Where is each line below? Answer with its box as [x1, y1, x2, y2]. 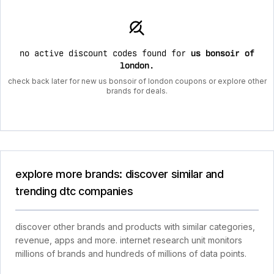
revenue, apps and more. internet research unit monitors [15, 235, 242, 245]
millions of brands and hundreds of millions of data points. [15, 248, 246, 259]
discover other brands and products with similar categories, [15, 221, 255, 232]
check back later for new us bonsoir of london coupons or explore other [7, 76, 267, 86]
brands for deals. [106, 86, 168, 95]
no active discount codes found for [20, 48, 191, 58]
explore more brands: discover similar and [15, 168, 224, 180]
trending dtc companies [15, 185, 133, 198]
